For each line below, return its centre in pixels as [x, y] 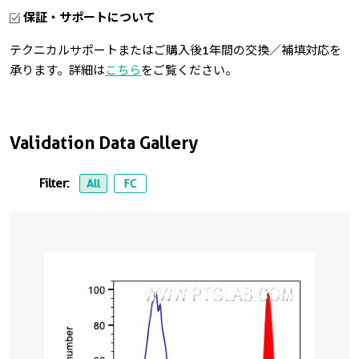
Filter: [56, 183]
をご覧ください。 [189, 70]
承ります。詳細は [57, 70]
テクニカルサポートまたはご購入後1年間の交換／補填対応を [175, 50]
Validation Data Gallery [104, 142]
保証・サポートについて [88, 17]
